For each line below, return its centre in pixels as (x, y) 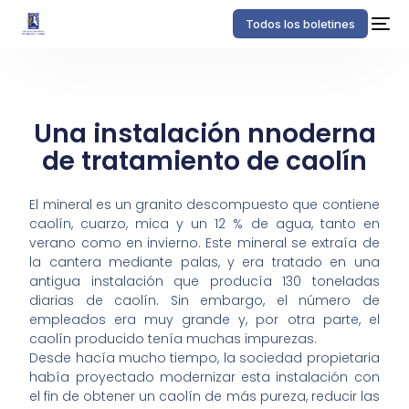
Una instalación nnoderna (204, 134)
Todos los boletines (300, 24)
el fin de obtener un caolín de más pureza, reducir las (204, 397)
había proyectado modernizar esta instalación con (204, 378)
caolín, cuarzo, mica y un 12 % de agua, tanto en (204, 224)
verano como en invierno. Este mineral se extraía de (204, 243)
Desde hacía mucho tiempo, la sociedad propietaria (204, 358)
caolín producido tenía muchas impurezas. (173, 339)
